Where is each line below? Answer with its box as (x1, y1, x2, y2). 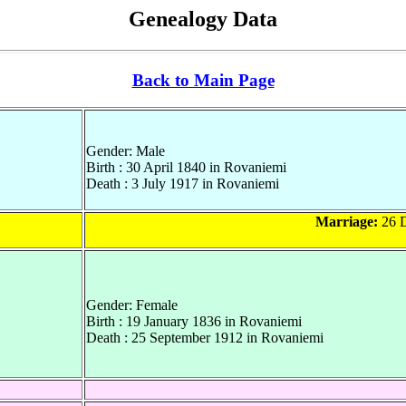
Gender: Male (86, 143, 165, 159)
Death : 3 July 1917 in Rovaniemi (86, 176, 279, 192)
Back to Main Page (131, 70, 275, 90)
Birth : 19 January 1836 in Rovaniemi (86, 314, 302, 330)
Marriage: (314, 214, 378, 230)
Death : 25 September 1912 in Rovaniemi (86, 330, 324, 346)
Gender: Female (86, 297, 178, 314)
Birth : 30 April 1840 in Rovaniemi (86, 159, 286, 176)
